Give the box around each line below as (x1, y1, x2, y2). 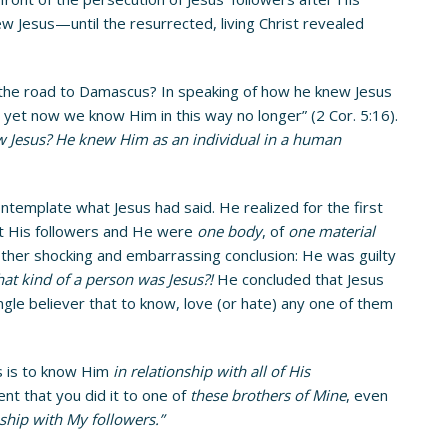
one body (197, 220, 262, 241)
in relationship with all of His (113, 360, 310, 381)
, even (346, 384, 388, 405)
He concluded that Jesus (213, 268, 384, 289)
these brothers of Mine (186, 384, 346, 405)
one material (288, 220, 375, 241)
